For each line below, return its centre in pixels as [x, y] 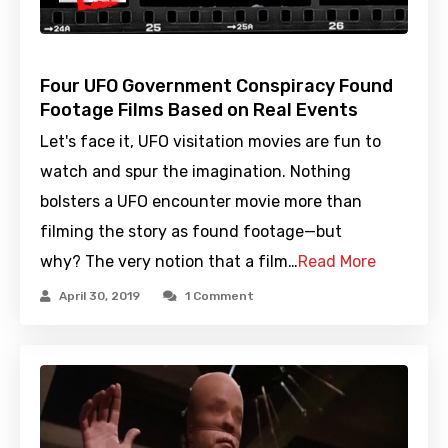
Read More [337, 262]
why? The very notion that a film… [169, 262]
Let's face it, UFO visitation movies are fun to [210, 142]
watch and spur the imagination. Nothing [195, 172]
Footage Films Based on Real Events [199, 110]
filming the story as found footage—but [191, 232]
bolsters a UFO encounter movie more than [201, 202]
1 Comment [219, 296]
